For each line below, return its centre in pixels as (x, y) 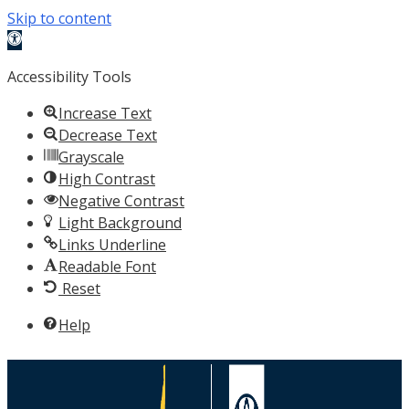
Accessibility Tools (69, 77)
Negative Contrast (121, 201)
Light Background (120, 223)
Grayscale (91, 157)
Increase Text (105, 113)
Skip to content (59, 18)
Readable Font (107, 267)
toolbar (32, 61)
